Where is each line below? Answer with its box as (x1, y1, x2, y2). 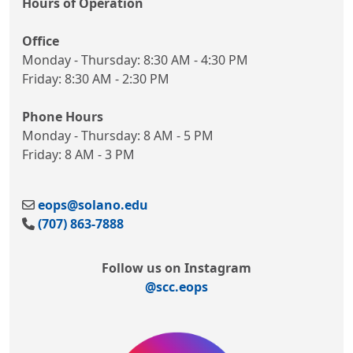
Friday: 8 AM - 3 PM (22, 146, 135, 164)
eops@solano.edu (38, 196, 148, 214)
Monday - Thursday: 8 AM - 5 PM (22, 127, 214, 145)
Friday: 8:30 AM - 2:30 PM (22, 70, 169, 88)
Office (22, 32, 59, 50)
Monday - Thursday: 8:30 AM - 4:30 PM (22, 51, 248, 69)
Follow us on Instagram (102, 259, 251, 277)
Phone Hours (22, 108, 103, 126)
